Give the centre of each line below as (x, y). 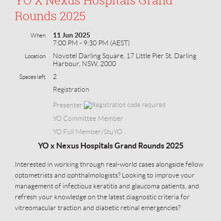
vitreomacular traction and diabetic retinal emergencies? (98, 207)
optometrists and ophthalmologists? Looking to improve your (105, 175)
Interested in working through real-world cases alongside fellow (109, 164)
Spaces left (32, 76)
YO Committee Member (88, 118)
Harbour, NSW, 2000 (84, 63)
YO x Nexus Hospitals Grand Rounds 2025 (110, 145)
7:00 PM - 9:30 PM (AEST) (91, 43)
